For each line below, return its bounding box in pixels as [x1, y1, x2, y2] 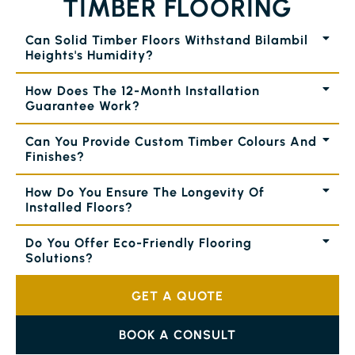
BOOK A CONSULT [119, 327, 236, 342]
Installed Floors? [25, 200, 133, 215]
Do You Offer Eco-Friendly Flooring [25, 235, 252, 250]
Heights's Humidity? [25, 48, 154, 63]
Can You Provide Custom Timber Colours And [25, 134, 317, 149]
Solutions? [25, 250, 94, 265]
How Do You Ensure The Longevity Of [25, 185, 265, 200]
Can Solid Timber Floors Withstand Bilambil [25, 32, 308, 48]
